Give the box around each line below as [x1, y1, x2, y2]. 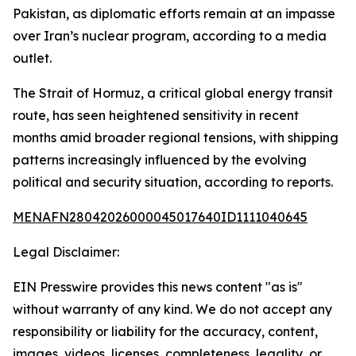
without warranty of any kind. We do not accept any [13, 301, 332, 317]
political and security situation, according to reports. [13, 174, 333, 190]
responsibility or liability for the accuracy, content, [13, 323, 318, 339]
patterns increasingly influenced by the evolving [13, 152, 307, 168]
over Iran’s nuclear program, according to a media [13, 28, 327, 44]
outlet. [13, 50, 52, 66]
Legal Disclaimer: [13, 244, 119, 260]
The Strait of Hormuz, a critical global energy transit [13, 85, 333, 101]
